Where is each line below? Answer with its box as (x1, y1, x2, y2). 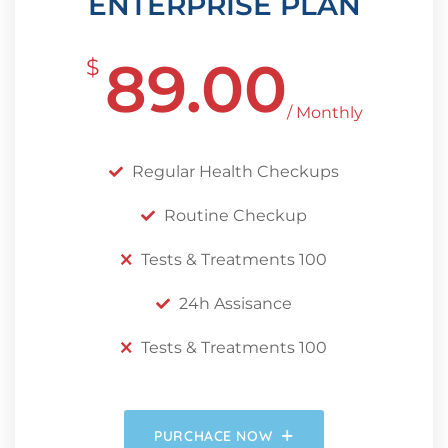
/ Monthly (286, 102, 363, 122)
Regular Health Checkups (132, 161, 339, 181)
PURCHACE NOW (154, 426, 273, 445)
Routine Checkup (164, 205, 307, 225)
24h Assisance (179, 293, 292, 313)
